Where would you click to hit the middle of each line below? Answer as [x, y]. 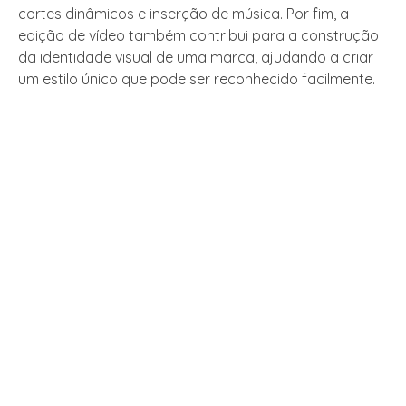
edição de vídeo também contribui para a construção [198, 36]
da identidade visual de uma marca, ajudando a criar [196, 58]
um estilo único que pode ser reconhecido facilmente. [197, 79]
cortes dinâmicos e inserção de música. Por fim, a [184, 14]
